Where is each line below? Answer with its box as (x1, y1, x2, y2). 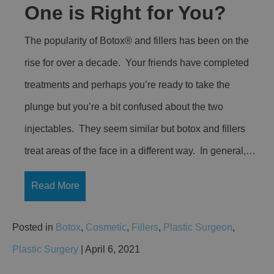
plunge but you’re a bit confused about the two (24, 101, 223, 112)
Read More (31, 180, 80, 191)
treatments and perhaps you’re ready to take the (24, 79, 230, 90)
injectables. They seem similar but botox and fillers (24, 123, 245, 134)
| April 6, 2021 (78, 243, 140, 254)
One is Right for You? (24, 1, 226, 24)
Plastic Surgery (12, 243, 78, 254)
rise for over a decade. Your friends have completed (24, 57, 249, 68)
